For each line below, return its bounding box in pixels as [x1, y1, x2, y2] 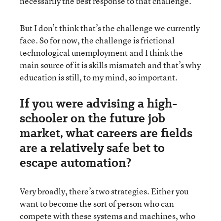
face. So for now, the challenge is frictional [20, 34, 175, 46]
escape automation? [20, 153, 131, 171]
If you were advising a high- [20, 94, 178, 112]
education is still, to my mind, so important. [20, 71, 178, 83]
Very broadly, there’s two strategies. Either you [20, 185, 188, 197]
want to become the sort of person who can [20, 197, 174, 209]
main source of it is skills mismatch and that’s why [20, 59, 201, 71]
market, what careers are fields [20, 124, 192, 142]
